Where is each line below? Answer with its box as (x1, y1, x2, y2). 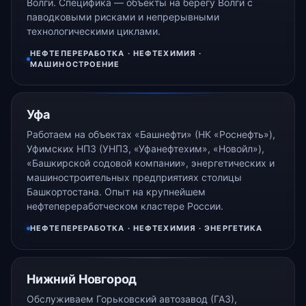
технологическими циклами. (27, 25, 161, 38)
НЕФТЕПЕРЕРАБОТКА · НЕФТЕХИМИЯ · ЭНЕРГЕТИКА (30, 223, 263, 234)
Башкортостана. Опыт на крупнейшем (27, 186, 206, 198)
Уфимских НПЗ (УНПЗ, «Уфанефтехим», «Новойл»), (27, 143, 264, 155)
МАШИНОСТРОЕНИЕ (30, 59, 120, 70)
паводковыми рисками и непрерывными (27, 11, 219, 23)
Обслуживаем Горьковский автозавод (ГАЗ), (27, 292, 237, 305)
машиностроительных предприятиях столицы (27, 171, 242, 184)
